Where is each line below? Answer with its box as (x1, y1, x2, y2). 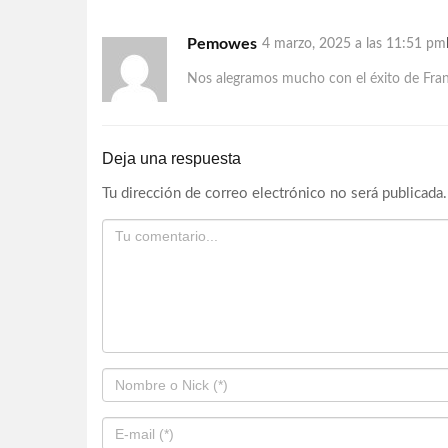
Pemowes (187, 36, 257, 52)
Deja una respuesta (102, 149, 241, 167)
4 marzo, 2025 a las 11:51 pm (262, 37, 446, 51)
